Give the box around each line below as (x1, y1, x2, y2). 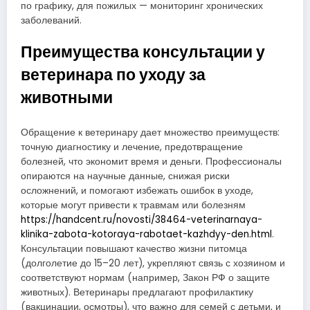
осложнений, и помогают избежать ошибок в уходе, (21, 183, 253, 197)
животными (21, 86, 113, 109)
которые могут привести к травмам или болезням (21, 198, 246, 212)
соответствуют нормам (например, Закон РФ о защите (21, 271, 270, 284)
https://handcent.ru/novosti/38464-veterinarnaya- (21, 212, 262, 226)
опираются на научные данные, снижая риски (21, 169, 230, 183)
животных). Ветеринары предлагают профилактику (21, 285, 253, 299)
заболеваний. (21, 14, 82, 27)
